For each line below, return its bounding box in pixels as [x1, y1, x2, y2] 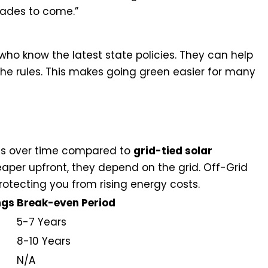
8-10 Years [17, 234, 71, 249]
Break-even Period [17, 196, 115, 211]
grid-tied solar [133, 144, 212, 159]
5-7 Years [17, 215, 66, 230]
